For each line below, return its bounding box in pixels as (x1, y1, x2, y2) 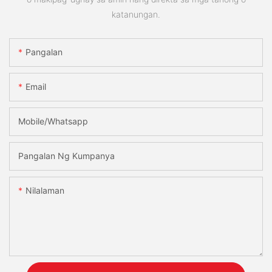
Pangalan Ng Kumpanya (18, 151, 115, 161)
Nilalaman (25, 185, 64, 196)
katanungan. (112, 8, 160, 19)
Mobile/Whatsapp (18, 116, 88, 127)
